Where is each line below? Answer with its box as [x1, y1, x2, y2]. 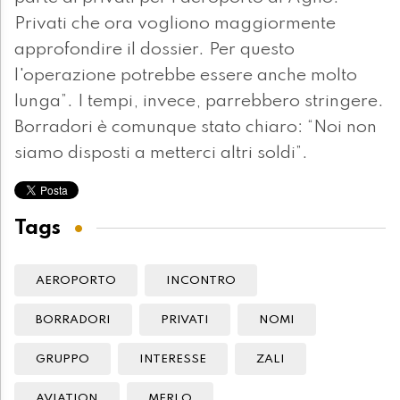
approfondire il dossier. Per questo [14, 41, 295, 60]
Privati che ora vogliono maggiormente [14, 15, 336, 34]
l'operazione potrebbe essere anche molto [14, 67, 357, 86]
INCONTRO [166, 275, 236, 287]
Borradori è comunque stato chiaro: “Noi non [14, 119, 377, 137]
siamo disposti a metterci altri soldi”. [14, 145, 308, 163]
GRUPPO [36, 354, 89, 366]
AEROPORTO [36, 275, 116, 287]
